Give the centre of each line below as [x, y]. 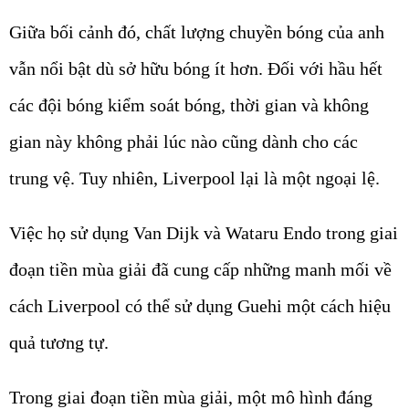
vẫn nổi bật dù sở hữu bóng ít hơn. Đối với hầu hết [196, 69]
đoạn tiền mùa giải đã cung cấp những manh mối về [200, 270]
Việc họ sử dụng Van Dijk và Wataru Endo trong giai [204, 233]
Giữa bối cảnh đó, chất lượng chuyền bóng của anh [197, 32]
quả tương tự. [59, 343]
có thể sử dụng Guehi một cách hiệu [256, 306]
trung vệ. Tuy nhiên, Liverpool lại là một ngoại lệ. [194, 178]
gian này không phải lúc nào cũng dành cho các [184, 142]
